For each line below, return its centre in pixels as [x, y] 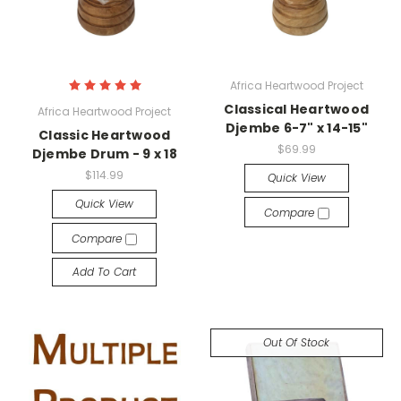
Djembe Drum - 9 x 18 [104, 154]
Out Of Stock [297, 342]
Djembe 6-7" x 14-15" [296, 128]
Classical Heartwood [297, 109]
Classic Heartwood [105, 135]
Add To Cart [105, 271]
